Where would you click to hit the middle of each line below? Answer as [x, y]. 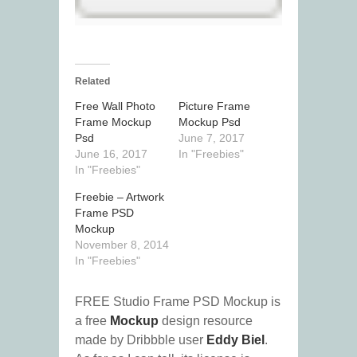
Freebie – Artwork [120, 197]
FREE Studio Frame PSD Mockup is [178, 302]
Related [92, 82]
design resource [206, 321]
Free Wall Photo [115, 106]
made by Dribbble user [141, 340]
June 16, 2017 [111, 154]
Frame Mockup [113, 122]
